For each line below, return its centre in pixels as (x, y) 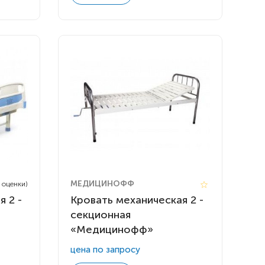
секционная (101, 215)
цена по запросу (106, 250)
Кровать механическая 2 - (137, 200)
